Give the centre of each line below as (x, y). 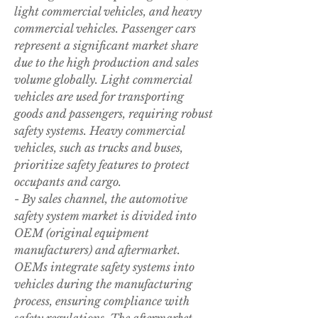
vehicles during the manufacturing (103, 284)
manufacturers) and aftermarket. (97, 250)
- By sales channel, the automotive (101, 199)
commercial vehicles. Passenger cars (105, 29)
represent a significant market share (106, 46)
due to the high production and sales (106, 63)
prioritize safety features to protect (102, 165)
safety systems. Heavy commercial (99, 131)
